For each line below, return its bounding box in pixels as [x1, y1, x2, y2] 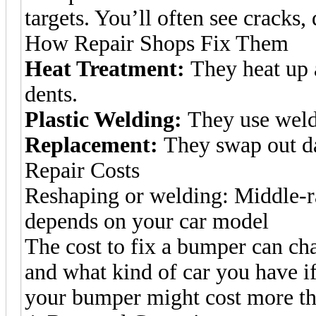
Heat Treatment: [25, 56, 185, 81]
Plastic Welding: [25, 107, 182, 132]
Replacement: [25, 132, 158, 157]
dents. [25, 81, 78, 107]
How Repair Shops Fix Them [25, 30, 288, 56]
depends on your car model [25, 208, 269, 233]
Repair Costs [25, 157, 140, 183]
